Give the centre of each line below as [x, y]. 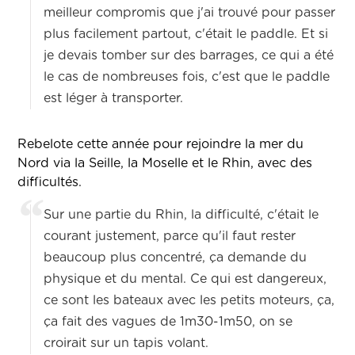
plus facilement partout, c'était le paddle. [171, 34]
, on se [273, 322]
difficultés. [50, 183]
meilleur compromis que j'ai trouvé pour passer [190, 13]
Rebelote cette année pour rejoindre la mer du [161, 145]
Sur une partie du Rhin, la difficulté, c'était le [181, 215]
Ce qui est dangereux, [257, 279]
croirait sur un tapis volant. [126, 344]
